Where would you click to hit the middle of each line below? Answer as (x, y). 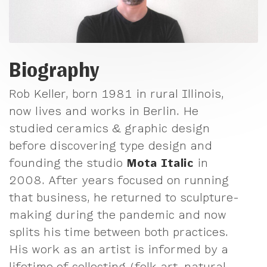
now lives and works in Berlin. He (104, 111)
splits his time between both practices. (119, 232)
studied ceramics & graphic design (109, 128)
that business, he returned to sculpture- (124, 198)
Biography (54, 69)
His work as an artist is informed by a (119, 249)
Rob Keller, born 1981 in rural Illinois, (117, 94)
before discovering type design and (111, 146)
